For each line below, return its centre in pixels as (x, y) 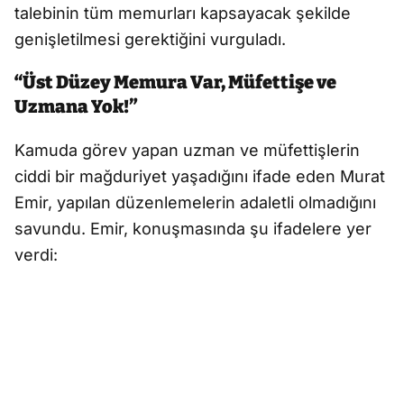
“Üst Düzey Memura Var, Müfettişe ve (175, 83)
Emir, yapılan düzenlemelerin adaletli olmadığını (195, 203)
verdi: (36, 255)
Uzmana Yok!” (76, 107)
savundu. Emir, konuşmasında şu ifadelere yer (193, 229)
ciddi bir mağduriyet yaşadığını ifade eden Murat (200, 177)
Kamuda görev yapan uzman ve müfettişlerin (187, 151)
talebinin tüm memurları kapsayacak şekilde (183, 14)
